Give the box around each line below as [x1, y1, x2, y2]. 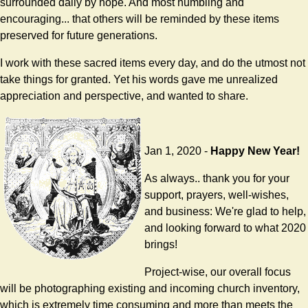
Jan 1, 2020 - [144, 145, 208, 157]
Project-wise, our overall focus [144, 266, 291, 278]
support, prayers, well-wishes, [144, 189, 289, 201]
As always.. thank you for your [144, 173, 289, 185]
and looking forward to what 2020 [144, 222, 306, 234]
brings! [144, 239, 177, 251]
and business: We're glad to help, [144, 206, 306, 218]
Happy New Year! [208, 145, 300, 157]
